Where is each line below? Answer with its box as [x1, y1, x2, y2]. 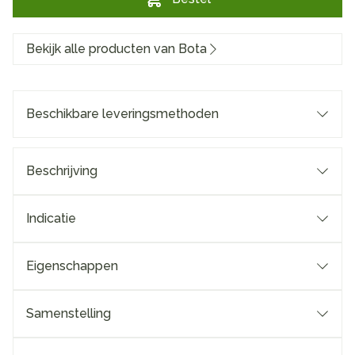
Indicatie [26, 211, 76, 226]
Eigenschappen [26, 258, 118, 273]
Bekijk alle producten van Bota [26, 41, 207, 56]
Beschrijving [26, 163, 97, 178]
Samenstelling [26, 306, 111, 321]
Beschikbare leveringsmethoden [26, 106, 219, 121]
